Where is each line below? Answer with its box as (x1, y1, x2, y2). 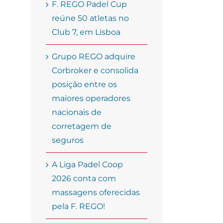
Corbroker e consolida (52, 66, 138, 76)
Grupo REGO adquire (52, 52, 135, 62)
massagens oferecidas (52, 188, 140, 198)
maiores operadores (52, 94, 130, 104)
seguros (52, 135, 84, 145)
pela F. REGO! (52, 202, 105, 212)
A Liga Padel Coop (52, 160, 123, 170)
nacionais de (52, 108, 102, 117)
